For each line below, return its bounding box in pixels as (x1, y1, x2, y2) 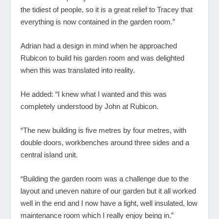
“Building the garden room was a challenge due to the (21, 174, 189, 183)
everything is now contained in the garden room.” (21, 17, 175, 26)
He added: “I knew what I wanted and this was (21, 89, 167, 98)
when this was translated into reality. (21, 66, 135, 74)
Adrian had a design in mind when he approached (21, 41, 177, 50)
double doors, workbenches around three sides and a (21, 138, 190, 147)
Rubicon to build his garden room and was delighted (21, 53, 185, 62)
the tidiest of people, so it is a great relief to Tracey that (21, 5, 193, 14)
